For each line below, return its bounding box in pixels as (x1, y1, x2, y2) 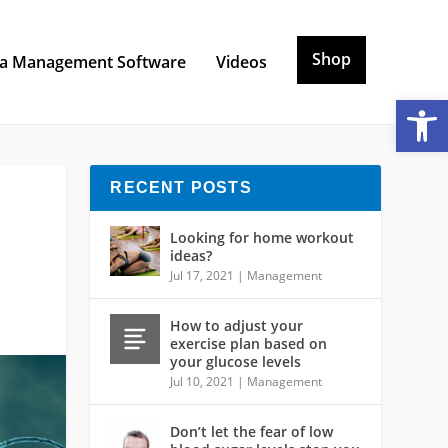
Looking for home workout (170, 227, 355, 247)
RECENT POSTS (110, 178, 252, 196)
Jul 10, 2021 (170, 372, 235, 390)
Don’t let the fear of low (170, 421, 334, 441)
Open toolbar (405, 87, 418, 130)
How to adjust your (170, 315, 304, 335)
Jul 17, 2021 (170, 266, 235, 284)
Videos (215, 50, 267, 73)
